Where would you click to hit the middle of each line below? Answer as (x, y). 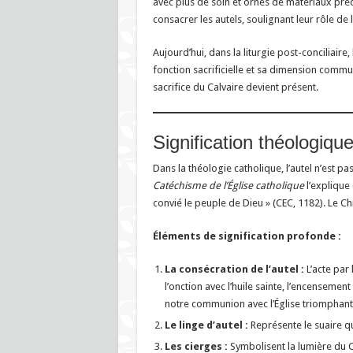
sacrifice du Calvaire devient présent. (235, 87)
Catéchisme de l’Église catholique (228, 185)
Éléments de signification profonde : (247, 236)
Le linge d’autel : (206, 325)
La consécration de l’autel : (234, 269)
